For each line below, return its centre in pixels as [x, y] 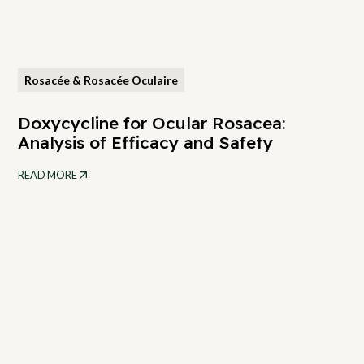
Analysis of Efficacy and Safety [146, 142]
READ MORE [48, 174]
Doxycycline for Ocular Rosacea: [152, 122]
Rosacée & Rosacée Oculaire [102, 80]
